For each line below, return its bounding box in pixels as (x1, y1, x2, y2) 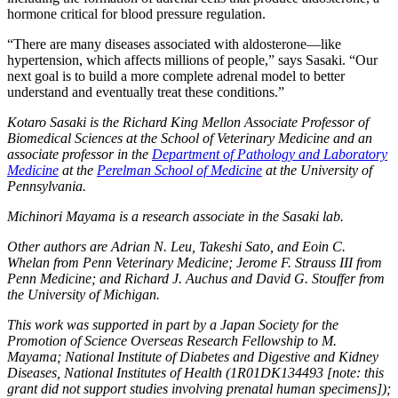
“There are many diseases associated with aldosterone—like (7, 36, 341, 52)
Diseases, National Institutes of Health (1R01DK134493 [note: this (7, 364, 384, 380)
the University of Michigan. (7, 286, 160, 302)
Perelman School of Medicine (97, 162, 262, 178)
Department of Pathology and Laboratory (152, 146, 387, 162)
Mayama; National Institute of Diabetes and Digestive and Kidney (7, 348, 378, 364)
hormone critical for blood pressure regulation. (7, 5, 266, 21)
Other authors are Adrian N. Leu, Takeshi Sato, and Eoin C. (7, 238, 346, 254)
